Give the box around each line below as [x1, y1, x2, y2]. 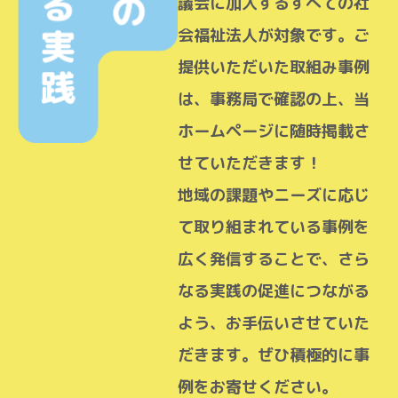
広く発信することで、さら [178, 248, 370, 270]
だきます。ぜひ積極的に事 [178, 344, 370, 366]
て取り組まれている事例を [178, 216, 370, 238]
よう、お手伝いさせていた [178, 312, 370, 334]
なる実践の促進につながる [178, 280, 370, 302]
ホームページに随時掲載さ [178, 120, 370, 142]
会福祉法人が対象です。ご [178, 24, 370, 46]
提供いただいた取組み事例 [178, 56, 370, 78]
